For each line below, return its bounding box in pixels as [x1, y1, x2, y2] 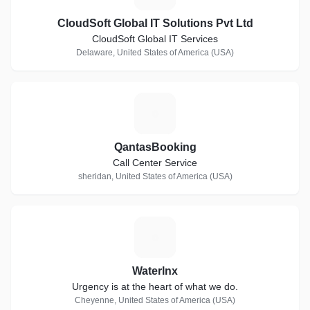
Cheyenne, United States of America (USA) [75, 295, 235, 305]
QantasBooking [113, 141, 197, 153]
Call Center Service [113, 157, 197, 168]
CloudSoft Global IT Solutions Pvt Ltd [57, 17, 253, 29]
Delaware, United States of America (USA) [76, 48, 234, 57]
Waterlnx [132, 265, 178, 277]
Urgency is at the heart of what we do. [72, 281, 238, 292]
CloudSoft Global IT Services [92, 33, 218, 44]
